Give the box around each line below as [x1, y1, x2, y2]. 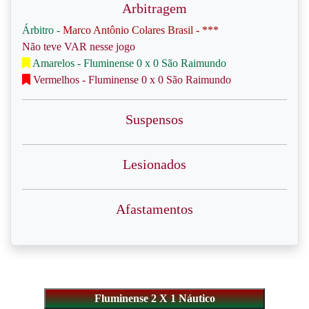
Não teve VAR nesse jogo [22, 41, 135, 52]
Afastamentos [116, 201, 193, 217]
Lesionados [123, 157, 186, 172]
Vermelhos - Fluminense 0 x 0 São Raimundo [30, 74, 231, 86]
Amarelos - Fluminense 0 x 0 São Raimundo [30, 57, 226, 69]
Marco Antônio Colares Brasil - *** [63, 24, 219, 36]
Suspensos [126, 112, 183, 127]
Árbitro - [22, 24, 63, 36]
